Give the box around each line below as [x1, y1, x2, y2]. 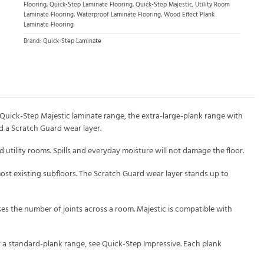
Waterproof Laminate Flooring [77, 10, 161, 21]
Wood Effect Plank [164, 10, 214, 21]
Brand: [24, 37, 43, 47]
